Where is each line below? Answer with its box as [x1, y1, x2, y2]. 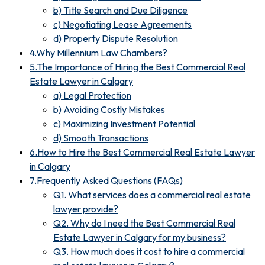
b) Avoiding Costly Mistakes [53, 103, 165, 115]
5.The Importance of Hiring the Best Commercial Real [30, 60, 245, 73]
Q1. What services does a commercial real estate [53, 188, 251, 201]
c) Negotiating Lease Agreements [53, 18, 192, 30]
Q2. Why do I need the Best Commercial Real [53, 216, 235, 229]
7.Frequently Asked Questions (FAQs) [30, 174, 183, 186]
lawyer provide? [53, 202, 118, 215]
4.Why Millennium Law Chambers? [30, 46, 167, 59]
